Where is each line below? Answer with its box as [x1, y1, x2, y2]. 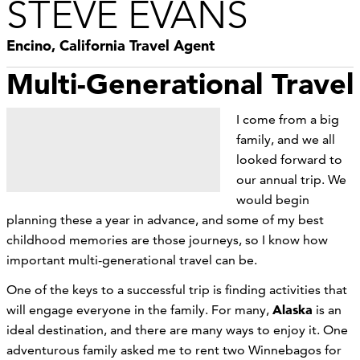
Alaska [272, 301, 313, 317]
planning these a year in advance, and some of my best [6, 211, 324, 227]
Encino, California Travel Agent [6, 35, 215, 55]
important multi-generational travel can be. [6, 252, 257, 268]
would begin [236, 191, 309, 207]
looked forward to [236, 151, 342, 167]
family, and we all [236, 131, 335, 147]
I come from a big [236, 111, 339, 127]
